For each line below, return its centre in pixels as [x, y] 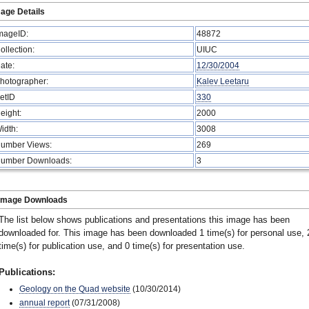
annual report [44, 302]
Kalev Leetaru [223, 81]
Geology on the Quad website [75, 289]
